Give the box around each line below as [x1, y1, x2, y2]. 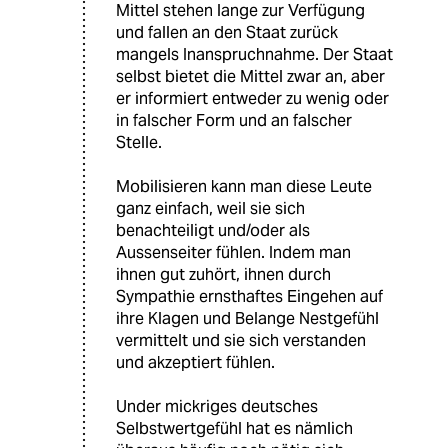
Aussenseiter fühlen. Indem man [116, 241, 351, 263]
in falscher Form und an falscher [116, 109, 352, 131]
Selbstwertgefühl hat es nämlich [116, 417, 353, 439]
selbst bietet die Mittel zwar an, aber [116, 65, 385, 87]
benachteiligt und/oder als [116, 219, 310, 241]
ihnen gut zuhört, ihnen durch [116, 263, 331, 285]
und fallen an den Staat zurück [116, 21, 338, 43]
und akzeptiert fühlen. [116, 351, 275, 373]
